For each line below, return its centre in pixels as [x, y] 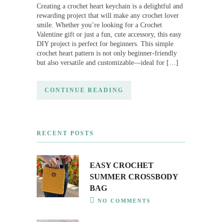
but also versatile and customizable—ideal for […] [108, 63]
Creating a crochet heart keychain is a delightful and [110, 6]
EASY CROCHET [122, 166]
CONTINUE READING [84, 90]
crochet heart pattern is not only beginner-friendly [107, 54]
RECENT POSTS [65, 134]
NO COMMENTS [124, 201]
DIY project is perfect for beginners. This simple [105, 44]
